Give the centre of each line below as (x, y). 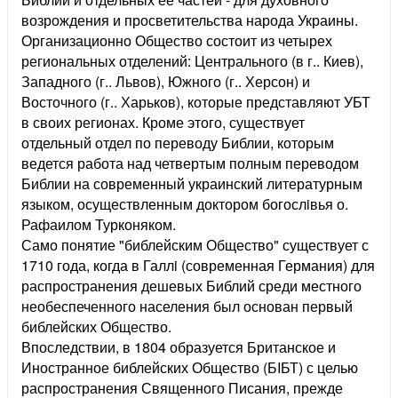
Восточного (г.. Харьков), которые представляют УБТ (196, 102)
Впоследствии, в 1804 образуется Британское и (179, 347)
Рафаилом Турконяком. (99, 225)
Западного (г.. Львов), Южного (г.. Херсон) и (166, 82)
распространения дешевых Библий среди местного (191, 286)
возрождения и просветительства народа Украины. (190, 20)
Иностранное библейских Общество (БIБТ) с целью (190, 368)
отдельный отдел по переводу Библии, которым (178, 143)
